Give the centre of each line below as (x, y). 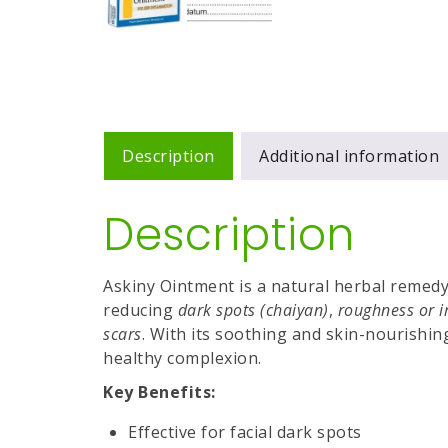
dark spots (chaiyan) (253, 310)
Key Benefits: (159, 392)
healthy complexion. (182, 358)
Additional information (349, 156)
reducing (140, 310)
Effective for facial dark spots (245, 432)
